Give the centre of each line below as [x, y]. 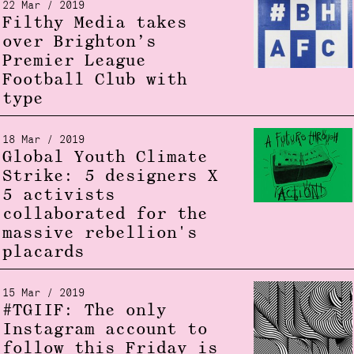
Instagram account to [105, 330]
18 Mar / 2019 [43, 140]
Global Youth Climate [105, 158]
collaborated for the [105, 215]
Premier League [74, 61]
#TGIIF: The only [84, 311]
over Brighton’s [79, 42]
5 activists [58, 196]
